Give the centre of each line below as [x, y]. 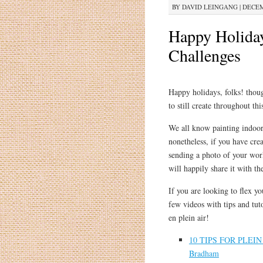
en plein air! [188, 217]
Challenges [204, 55]
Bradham [204, 253]
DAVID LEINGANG [210, 6]
